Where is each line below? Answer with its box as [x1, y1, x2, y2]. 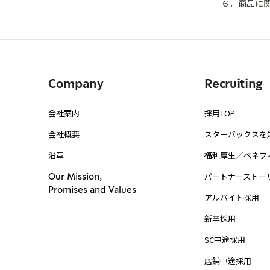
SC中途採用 [204, 233, 246, 245]
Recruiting [204, 78, 263, 90]
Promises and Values [48, 186, 136, 195]
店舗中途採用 [204, 254, 252, 266]
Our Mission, [48, 172, 102, 181]
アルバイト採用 [204, 191, 260, 203]
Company [48, 78, 104, 90]
